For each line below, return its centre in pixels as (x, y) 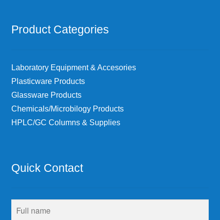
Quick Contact (47, 168)
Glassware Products (46, 95)
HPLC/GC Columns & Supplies (66, 123)
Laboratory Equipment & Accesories (73, 68)
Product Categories (60, 30)
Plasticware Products (48, 82)
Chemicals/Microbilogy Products (67, 109)
